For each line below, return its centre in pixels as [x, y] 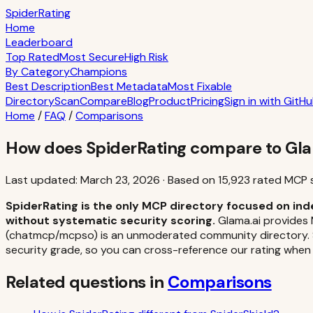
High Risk [146, 57]
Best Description [48, 86]
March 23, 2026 [120, 180]
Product [170, 101]
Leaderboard [39, 42]
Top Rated [32, 57]
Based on [193, 180]
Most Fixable [200, 86]
